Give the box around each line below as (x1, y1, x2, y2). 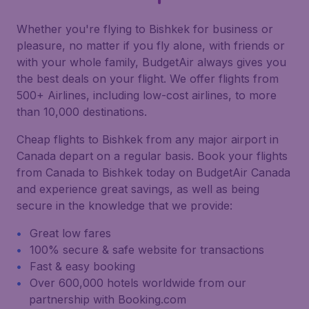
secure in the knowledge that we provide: (17, 199, 232, 212)
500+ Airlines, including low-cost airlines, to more (17, 88, 277, 102)
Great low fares (30, 226, 111, 240)
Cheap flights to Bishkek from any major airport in (17, 132, 279, 146)
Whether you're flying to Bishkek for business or (17, 22, 273, 36)
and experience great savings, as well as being (17, 182, 259, 196)
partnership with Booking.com (29, 292, 186, 306)
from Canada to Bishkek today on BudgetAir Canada (17, 166, 290, 179)
